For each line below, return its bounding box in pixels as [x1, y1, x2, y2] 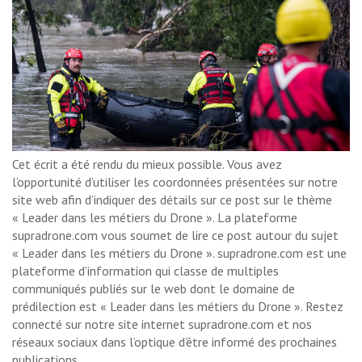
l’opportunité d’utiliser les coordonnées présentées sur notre [12, 173, 338, 190]
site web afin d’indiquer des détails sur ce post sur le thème [12, 191, 332, 208]
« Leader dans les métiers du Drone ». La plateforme [12, 208, 297, 225]
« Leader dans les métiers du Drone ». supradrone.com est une [12, 244, 347, 261]
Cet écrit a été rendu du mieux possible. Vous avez [12, 155, 282, 172]
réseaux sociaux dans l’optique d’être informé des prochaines [12, 333, 337, 350]
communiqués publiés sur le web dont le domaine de [12, 280, 295, 297]
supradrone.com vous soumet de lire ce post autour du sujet [12, 226, 339, 243]
